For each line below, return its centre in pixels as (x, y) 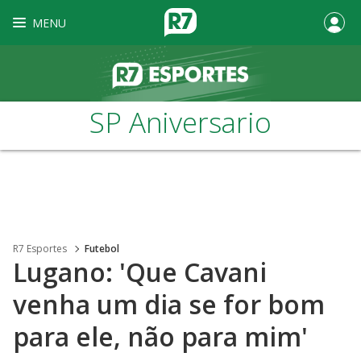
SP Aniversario (180, 122)
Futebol (102, 249)
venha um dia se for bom (169, 304)
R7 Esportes (40, 249)
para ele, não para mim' (160, 336)
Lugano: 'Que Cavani (140, 272)
